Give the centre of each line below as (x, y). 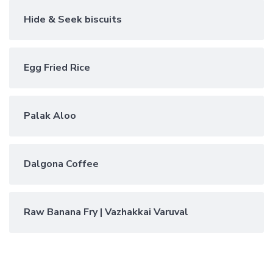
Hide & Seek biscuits (73, 20)
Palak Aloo (50, 116)
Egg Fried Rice (57, 68)
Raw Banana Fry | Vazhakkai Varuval (106, 212)
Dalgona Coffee (61, 164)
